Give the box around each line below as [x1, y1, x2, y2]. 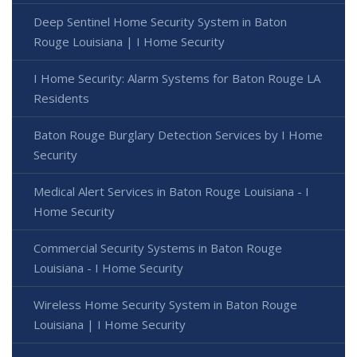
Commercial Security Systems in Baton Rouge [33, 240, 282, 257]
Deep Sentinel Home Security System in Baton [33, 14, 287, 30]
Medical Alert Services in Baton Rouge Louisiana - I [33, 183, 309, 200]
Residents [33, 90, 89, 107]
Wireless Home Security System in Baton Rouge [33, 296, 297, 313]
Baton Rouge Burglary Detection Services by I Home [33, 127, 323, 143]
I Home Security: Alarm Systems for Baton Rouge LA [33, 70, 320, 87]
